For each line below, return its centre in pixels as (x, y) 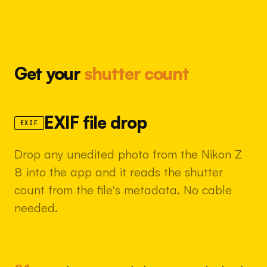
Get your (49, 74)
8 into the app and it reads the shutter (119, 172)
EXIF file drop (96, 123)
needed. (36, 208)
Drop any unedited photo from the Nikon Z (128, 154)
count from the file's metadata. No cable (123, 190)
